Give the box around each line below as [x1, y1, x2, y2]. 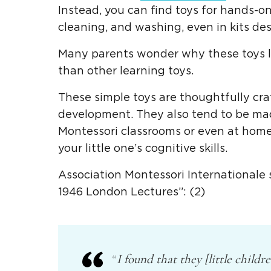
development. [58, 109, 133, 120]
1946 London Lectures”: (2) [58, 186, 205, 198]
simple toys [94, 92, 156, 103]
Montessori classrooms [58, 126, 181, 137]
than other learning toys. [58, 65, 194, 77]
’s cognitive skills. [134, 143, 227, 154]
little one [85, 143, 134, 154]
